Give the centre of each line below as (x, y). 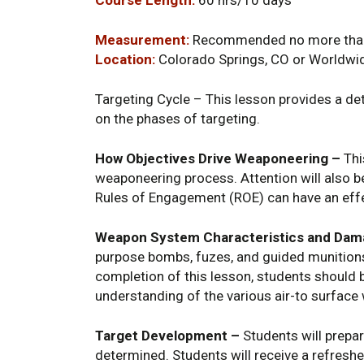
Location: (125, 59)
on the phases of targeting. (178, 118)
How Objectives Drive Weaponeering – (218, 158)
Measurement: (142, 39)
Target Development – (167, 335)
